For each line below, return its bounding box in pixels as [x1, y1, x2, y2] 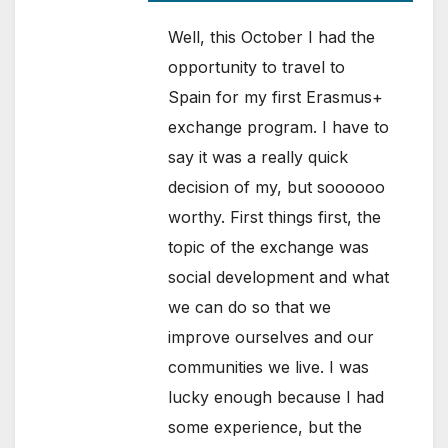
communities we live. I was [168, 357, 370, 378]
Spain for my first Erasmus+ [168, 87, 384, 108]
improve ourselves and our [168, 327, 375, 348]
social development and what [168, 267, 390, 288]
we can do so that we [168, 297, 332, 318]
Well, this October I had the [168, 27, 376, 48]
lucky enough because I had [168, 387, 385, 408]
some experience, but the [168, 417, 363, 438]
